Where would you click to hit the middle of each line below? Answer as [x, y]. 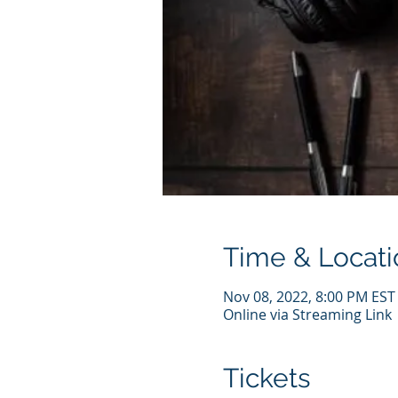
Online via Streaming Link [307, 314]
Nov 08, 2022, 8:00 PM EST [309, 297]
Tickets [266, 378]
